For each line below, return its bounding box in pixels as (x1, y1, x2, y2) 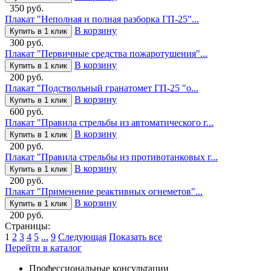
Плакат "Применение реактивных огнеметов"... (5, 186, 203, 197)
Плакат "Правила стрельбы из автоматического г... (5, 117, 214, 128)
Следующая (58, 231, 106, 242)
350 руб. (10, 2, 44, 13)
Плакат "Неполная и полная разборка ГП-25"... (5, 13, 199, 24)
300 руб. (10, 37, 44, 48)
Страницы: (5, 220, 50, 231)
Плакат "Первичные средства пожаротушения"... (5, 48, 207, 59)
